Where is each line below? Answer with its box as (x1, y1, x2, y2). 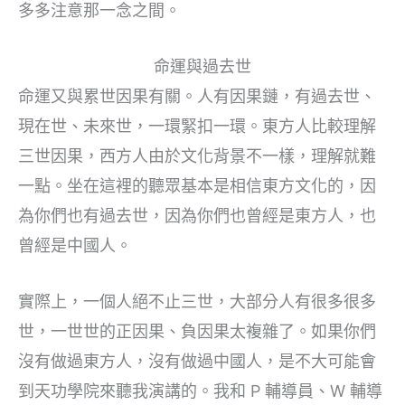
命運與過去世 (154, 56, 251, 76)
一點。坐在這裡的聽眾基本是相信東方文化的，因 (18, 175, 376, 195)
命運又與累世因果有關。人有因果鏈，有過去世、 (18, 86, 376, 106)
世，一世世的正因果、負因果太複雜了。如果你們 (18, 321, 376, 341)
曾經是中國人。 (18, 235, 132, 255)
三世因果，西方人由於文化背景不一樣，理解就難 (18, 146, 376, 165)
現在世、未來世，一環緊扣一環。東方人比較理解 (18, 116, 376, 136)
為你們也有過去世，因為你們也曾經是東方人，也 (18, 205, 376, 225)
